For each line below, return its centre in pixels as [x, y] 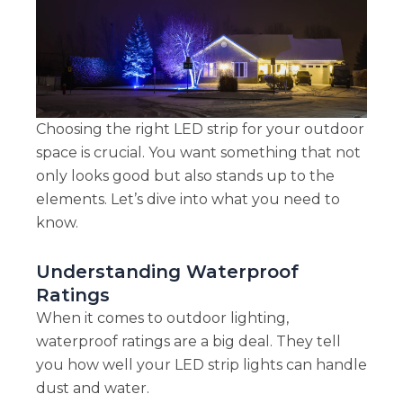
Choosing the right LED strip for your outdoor [200, 130]
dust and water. [92, 389]
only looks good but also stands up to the [185, 176]
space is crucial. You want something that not [198, 153]
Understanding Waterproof [167, 272]
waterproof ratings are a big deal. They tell [188, 342]
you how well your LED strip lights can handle [201, 365]
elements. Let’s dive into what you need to [188, 200]
